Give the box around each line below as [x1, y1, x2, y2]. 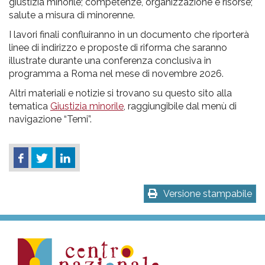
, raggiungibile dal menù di [124, 100, 237, 112]
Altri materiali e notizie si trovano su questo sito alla [9, 87, 232, 99]
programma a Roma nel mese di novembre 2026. [9, 67, 226, 79]
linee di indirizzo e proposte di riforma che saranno [9, 41, 227, 53]
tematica [9, 100, 50, 112]
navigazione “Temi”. [9, 113, 92, 125]
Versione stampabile [163, 188, 252, 200]
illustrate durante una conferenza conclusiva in [9, 54, 211, 66]
